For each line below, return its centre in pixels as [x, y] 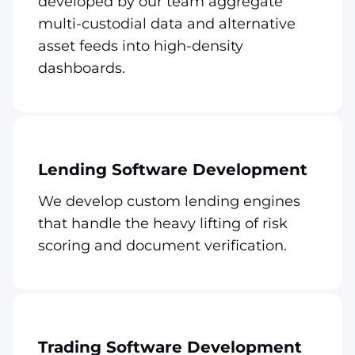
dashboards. [82, 68]
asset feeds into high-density [141, 46]
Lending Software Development [173, 169]
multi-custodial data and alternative [167, 23]
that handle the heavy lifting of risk [163, 223]
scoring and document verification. [162, 245]
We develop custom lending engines [169, 201]
